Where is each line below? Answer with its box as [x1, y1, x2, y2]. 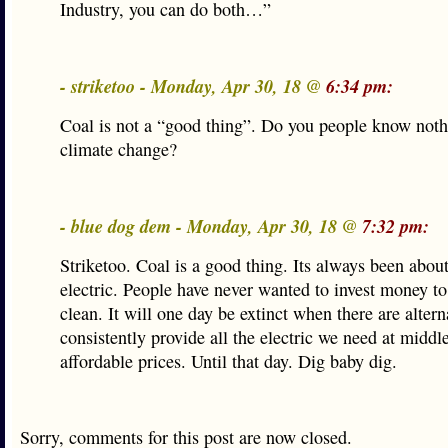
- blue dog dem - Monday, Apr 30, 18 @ [60, 213, 362, 239]
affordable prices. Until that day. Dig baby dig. [60, 349, 397, 373]
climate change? [60, 137, 177, 161]
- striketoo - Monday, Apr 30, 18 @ [60, 73, 326, 99]
